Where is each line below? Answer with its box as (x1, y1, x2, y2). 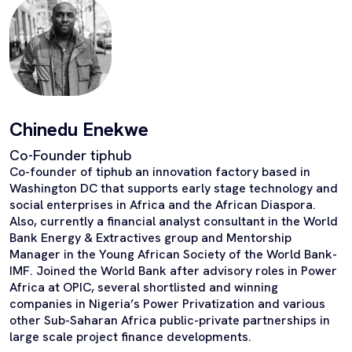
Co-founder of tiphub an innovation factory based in (9, 163, 310, 180)
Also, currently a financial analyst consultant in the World (9, 213, 338, 229)
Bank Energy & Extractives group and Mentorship (9, 229, 291, 246)
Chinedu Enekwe (9, 117, 148, 141)
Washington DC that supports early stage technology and (9, 180, 338, 196)
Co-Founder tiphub (9, 146, 132, 164)
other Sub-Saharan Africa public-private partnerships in (9, 312, 330, 328)
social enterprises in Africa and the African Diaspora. (9, 196, 316, 213)
